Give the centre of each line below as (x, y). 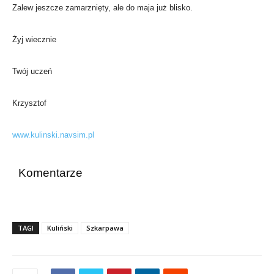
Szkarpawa (105, 228)
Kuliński (60, 228)
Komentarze (50, 173)
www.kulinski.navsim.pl (53, 135)
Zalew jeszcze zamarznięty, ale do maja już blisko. (102, 8)
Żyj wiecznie (34, 40)
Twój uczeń (32, 72)
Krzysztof (29, 103)
